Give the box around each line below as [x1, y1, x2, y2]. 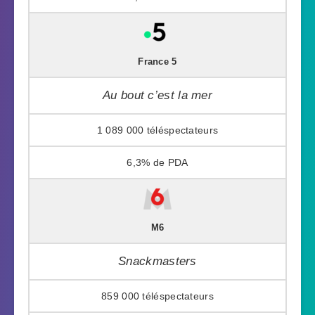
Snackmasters [118, 254, 197, 268]
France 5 [138, 56, 177, 67]
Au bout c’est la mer [103, 88, 212, 102]
